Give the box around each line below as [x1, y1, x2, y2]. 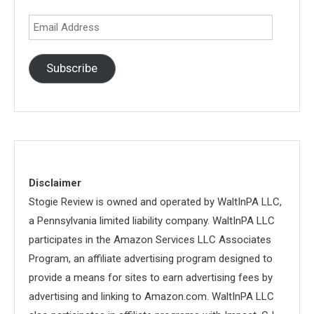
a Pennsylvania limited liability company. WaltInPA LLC [29, 214, 275, 227]
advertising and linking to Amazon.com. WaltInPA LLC [29, 289, 274, 303]
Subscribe [46, 61, 98, 76]
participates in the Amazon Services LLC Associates [29, 233, 271, 246]
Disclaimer [29, 176, 81, 189]
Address [28, 36, 67, 49]
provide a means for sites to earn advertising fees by [29, 271, 273, 284]
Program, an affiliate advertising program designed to [29, 252, 273, 265]
